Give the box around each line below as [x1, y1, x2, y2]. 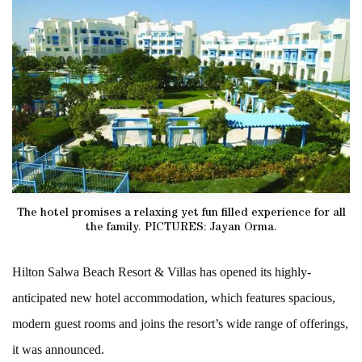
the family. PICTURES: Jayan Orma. [85, 221, 277, 234]
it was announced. [12, 342, 104, 356]
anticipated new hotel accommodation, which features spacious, [12, 290, 335, 305]
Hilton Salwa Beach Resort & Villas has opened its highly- [12, 264, 311, 279]
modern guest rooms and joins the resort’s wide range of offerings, [12, 316, 348, 330]
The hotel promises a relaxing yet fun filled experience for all [16, 207, 346, 219]
